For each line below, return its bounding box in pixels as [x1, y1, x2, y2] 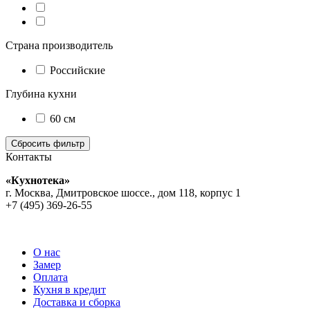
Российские [50, 64, 105, 77]
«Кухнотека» [6, 174, 70, 187]
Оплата [33, 271, 68, 284]
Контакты [6, 151, 52, 163]
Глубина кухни [6, 88, 77, 100]
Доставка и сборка [33, 296, 120, 309]
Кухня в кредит [33, 284, 106, 296]
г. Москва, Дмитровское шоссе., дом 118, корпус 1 [6, 187, 241, 199]
